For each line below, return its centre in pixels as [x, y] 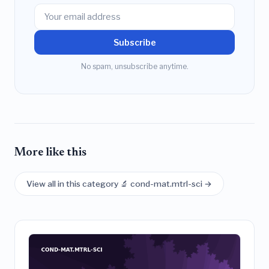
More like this [50, 152]
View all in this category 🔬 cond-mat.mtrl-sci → [119, 183]
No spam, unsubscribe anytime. [134, 66]
